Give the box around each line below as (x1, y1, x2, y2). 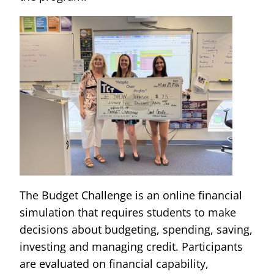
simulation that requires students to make (20, 204, 236, 220)
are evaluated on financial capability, (20, 256, 209, 271)
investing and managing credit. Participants (20, 239, 243, 254)
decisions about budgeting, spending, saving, (20, 221, 253, 237)
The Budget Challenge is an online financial (20, 187, 242, 202)
